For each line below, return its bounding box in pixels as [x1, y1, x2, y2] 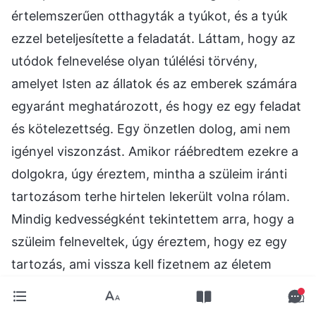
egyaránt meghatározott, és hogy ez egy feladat [11, 98, 301, 114]
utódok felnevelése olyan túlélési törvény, [11, 53, 257, 68]
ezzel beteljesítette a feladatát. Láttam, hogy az [11, 30, 296, 46]
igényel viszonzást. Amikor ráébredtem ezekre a [11, 143, 298, 159]
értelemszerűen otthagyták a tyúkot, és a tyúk [11, 8, 288, 23]
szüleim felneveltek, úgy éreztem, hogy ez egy [11, 233, 287, 249]
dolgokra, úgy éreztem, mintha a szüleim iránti [11, 166, 287, 181]
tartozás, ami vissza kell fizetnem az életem [11, 256, 272, 272]
